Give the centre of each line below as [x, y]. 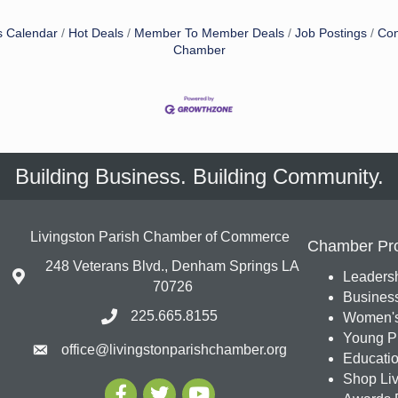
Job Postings [331, 33]
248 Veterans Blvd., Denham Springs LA [173, 267]
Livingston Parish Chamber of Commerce [159, 237]
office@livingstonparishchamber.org [175, 350]
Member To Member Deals [209, 33]
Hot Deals [96, 33]
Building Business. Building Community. [199, 177]
